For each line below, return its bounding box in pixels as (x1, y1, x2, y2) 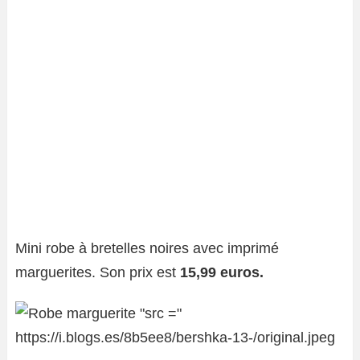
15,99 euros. (180, 264, 264, 281)
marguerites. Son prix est (15, 264, 180, 281)
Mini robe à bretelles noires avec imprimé (15, 240, 279, 257)
